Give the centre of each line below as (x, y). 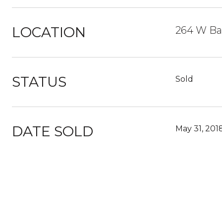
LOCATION (49, 32)
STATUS (39, 82)
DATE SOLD (53, 131)
